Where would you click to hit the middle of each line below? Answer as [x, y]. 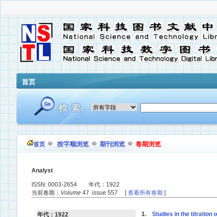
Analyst [42, 170]
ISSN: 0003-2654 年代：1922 [76, 185]
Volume [71, 193]
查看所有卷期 [145, 193]
